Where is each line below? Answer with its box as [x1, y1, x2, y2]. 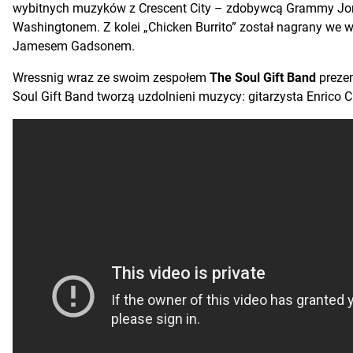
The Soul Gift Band [210, 69, 316, 85]
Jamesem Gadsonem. [13, 38, 135, 54]
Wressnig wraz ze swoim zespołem [13, 69, 210, 85]
